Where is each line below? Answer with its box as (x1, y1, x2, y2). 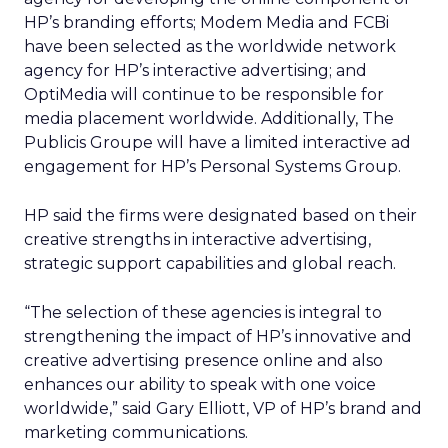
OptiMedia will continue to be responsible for (24, 85, 384, 104)
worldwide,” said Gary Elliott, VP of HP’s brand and (24, 399, 422, 418)
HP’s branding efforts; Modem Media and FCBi (24, 13, 389, 32)
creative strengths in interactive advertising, (24, 230, 371, 249)
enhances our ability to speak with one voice (24, 375, 376, 394)
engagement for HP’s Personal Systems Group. (24, 157, 401, 176)
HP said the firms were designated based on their (24, 206, 417, 225)
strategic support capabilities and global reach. (24, 254, 396, 273)
